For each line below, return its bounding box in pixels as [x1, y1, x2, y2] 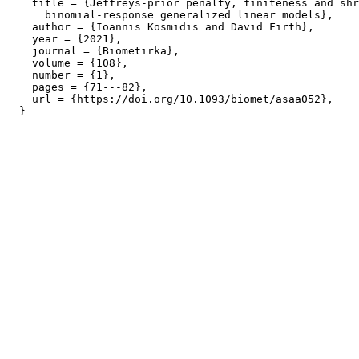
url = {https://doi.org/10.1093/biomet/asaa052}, [6, 93, 333, 105]
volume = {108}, [6, 57, 128, 69]
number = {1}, [6, 69, 115, 81]
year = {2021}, [6, 33, 122, 45]
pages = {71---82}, [6, 81, 147, 93]
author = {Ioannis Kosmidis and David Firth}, [6, 21, 314, 33]
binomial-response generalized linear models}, [6, 9, 333, 21]
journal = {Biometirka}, [6, 45, 179, 57]
